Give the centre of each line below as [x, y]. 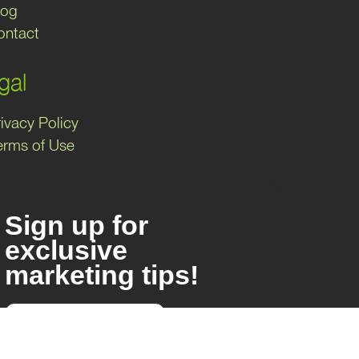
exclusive [66, 250]
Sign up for [77, 225]
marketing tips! [102, 274]
